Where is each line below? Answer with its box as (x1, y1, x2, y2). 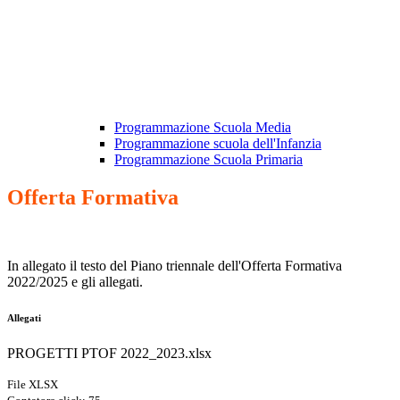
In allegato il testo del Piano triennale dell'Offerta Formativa (7, 258, 342, 274)
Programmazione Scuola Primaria (114, 152, 303, 168)
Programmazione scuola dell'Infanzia (114, 136, 321, 152)
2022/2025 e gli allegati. (7, 274, 143, 290)
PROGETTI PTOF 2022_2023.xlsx (7, 346, 212, 362)
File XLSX (7, 378, 58, 392)
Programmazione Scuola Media (114, 120, 291, 136)
